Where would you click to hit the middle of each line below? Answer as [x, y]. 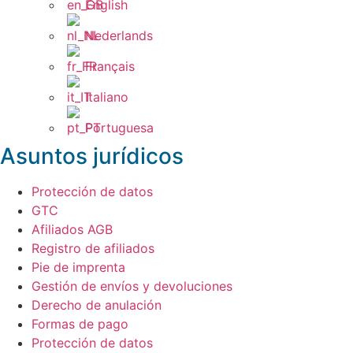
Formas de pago [80, 324]
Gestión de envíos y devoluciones [132, 286]
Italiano [107, 97]
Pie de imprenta [78, 268]
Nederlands [119, 36]
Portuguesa [119, 128]
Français [110, 67]
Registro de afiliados [93, 249]
